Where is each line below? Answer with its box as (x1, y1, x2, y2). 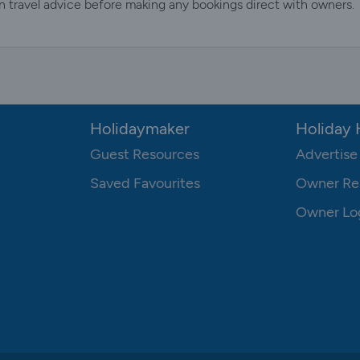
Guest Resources (90, 145, 199, 163)
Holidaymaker (90, 118, 190, 138)
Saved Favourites (90, 174, 200, 192)
